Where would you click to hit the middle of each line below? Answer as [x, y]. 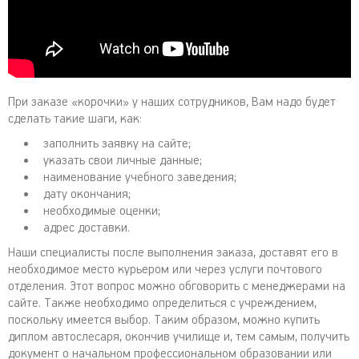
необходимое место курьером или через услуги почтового [165, 270]
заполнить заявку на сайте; [117, 144]
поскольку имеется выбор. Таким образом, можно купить [164, 320]
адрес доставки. [87, 228]
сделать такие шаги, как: [75, 119]
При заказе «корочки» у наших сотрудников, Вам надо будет [172, 102]
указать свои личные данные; [123, 161]
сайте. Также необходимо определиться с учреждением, [162, 303]
